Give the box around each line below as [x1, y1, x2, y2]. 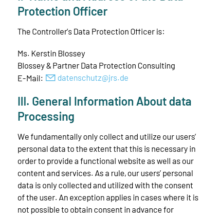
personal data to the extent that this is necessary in [18, 143, 196, 153]
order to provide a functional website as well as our [18, 155, 194, 165]
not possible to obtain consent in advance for [18, 204, 174, 214]
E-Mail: [18, 73, 45, 83]
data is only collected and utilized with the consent [18, 180, 193, 190]
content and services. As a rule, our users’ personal [18, 167, 193, 178]
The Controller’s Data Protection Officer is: [18, 26, 165, 36]
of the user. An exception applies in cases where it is [18, 192, 199, 202]
